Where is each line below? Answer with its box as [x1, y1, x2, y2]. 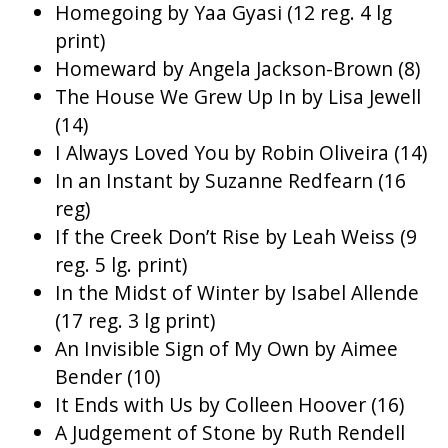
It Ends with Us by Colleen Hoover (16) [55, 391, 404, 419]
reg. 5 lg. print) [55, 251, 187, 279]
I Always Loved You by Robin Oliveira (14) [55, 139, 427, 167]
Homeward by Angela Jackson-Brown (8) [55, 55, 420, 83]
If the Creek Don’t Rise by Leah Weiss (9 [55, 223, 417, 251]
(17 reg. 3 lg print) [55, 307, 215, 335]
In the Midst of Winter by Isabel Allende [55, 279, 419, 307]
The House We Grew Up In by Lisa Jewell [55, 83, 421, 111]
